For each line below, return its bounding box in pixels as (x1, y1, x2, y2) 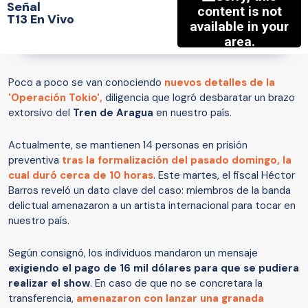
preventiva (8, 153, 62, 168)
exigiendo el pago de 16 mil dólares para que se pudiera (8, 261, 299, 276)
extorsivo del (8, 106, 73, 120)
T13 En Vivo (7, 10, 74, 27)
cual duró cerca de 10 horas (8, 168, 153, 183)
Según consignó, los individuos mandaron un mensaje (8, 246, 258, 261)
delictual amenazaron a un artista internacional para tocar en (8, 199, 296, 213)
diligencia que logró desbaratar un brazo (102, 91, 295, 105)
